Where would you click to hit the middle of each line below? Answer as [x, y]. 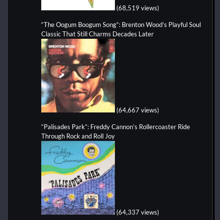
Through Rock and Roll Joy [78, 136]
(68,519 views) [138, 8]
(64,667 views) [138, 110]
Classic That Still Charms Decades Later [97, 34]
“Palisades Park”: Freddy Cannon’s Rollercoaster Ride [116, 126]
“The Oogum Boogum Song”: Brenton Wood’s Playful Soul [121, 24]
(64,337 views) [138, 212]
